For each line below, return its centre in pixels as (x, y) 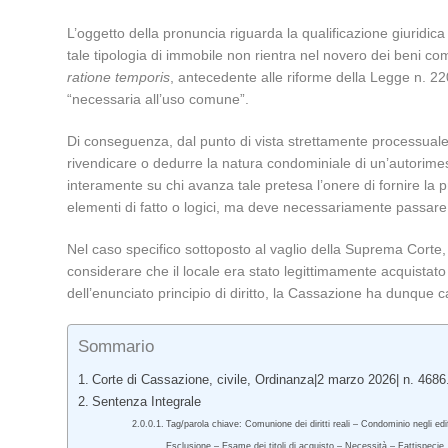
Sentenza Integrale (146, 402)
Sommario (116, 347)
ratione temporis (119, 77)
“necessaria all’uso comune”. (158, 99)
